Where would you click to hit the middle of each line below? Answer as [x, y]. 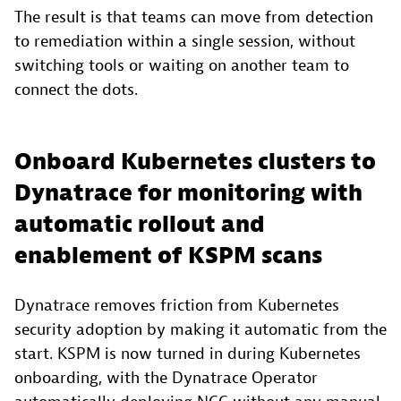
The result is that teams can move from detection [194, 17]
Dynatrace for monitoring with [188, 193]
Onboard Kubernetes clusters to [195, 162]
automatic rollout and [140, 224]
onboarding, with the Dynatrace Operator [166, 378]
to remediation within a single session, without [185, 41]
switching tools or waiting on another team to [182, 65]
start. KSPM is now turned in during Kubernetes [188, 354]
